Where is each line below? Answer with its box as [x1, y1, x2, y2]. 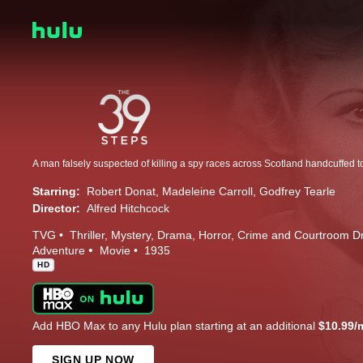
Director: [32, 201, 80, 215]
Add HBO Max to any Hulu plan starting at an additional [32, 318, 318, 332]
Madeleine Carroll [162, 184, 253, 198]
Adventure [32, 243, 85, 257]
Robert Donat [87, 184, 156, 198]
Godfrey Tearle [259, 184, 335, 198]
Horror [199, 228, 231, 241]
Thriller [70, 228, 105, 241]
